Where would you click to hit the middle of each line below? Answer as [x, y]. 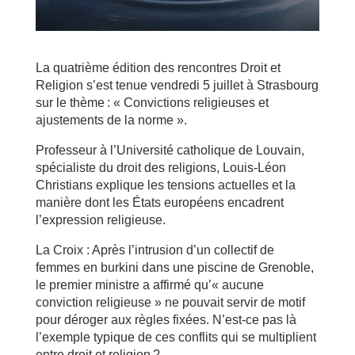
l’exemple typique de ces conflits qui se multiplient [176, 337]
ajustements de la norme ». [111, 120]
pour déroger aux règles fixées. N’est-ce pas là [166, 319]
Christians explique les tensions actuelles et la [165, 185]
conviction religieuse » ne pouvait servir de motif [170, 302]
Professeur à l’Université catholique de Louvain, [170, 150]
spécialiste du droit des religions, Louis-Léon [160, 167]
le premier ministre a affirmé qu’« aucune [149, 284]
